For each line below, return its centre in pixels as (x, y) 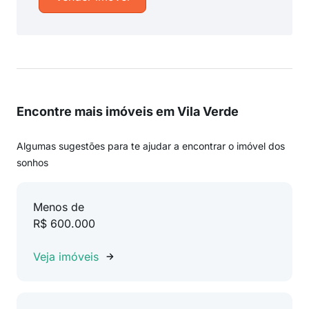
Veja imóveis (66, 257)
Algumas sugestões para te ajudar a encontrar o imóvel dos (151, 146)
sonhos (32, 162)
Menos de (59, 207)
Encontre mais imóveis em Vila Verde (128, 111)
